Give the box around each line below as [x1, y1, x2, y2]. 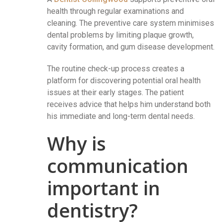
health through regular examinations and [47, 6, 184, 16]
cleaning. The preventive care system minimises [47, 18, 214, 28]
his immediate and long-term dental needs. [47, 111, 195, 121]
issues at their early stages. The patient [47, 87, 184, 97]
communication [47, 152, 188, 178]
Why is [47, 130, 106, 156]
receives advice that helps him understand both [47, 99, 211, 109]
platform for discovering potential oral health [47, 75, 201, 85]
